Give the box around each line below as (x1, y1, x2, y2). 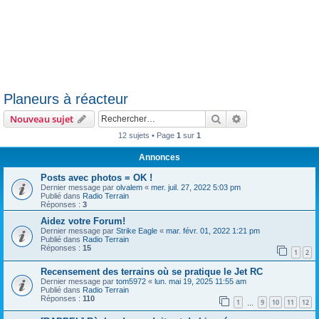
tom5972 (116, 276, 146, 286)
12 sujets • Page (118, 131, 177, 140)
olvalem (116, 183, 142, 192)
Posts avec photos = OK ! (41, 172, 152, 183)
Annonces (139, 152, 180, 162)
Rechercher (221, 112, 271, 125)
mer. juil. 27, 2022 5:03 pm (151, 183, 241, 192)
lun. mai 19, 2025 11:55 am (155, 276, 246, 286)
